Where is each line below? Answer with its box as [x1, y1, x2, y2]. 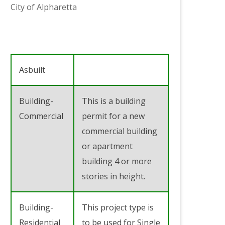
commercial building [82, 125, 157, 137]
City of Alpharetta [11, 1, 77, 13]
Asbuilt [19, 64, 45, 75]
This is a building [82, 95, 146, 106]
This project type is [82, 201, 154, 213]
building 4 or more [82, 155, 152, 167]
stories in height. [82, 170, 145, 182]
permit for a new [82, 110, 145, 122]
